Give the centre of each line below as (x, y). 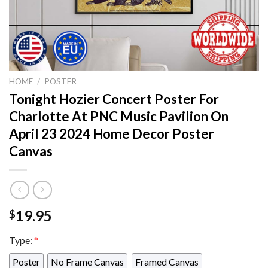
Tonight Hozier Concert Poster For (114, 99)
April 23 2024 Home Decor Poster (112, 133)
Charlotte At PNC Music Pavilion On (119, 116)
